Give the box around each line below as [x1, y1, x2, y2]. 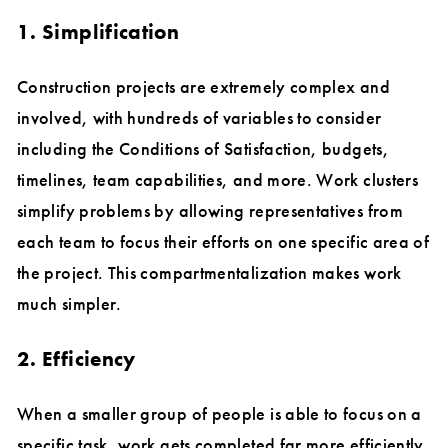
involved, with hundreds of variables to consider [17, 105, 382, 129]
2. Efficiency [17, 344, 136, 372]
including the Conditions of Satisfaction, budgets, [17, 136, 389, 160]
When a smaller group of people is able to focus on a [17, 401, 422, 425]
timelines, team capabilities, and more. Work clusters [17, 167, 419, 191]
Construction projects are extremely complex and [17, 74, 390, 98]
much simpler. [17, 291, 122, 315]
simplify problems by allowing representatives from [17, 198, 403, 222]
